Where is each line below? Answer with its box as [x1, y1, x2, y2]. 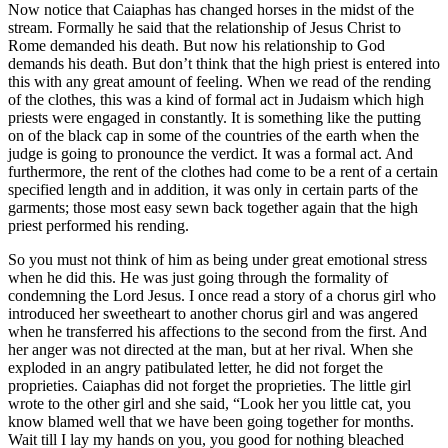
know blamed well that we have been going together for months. [8, 412, 414, 430]
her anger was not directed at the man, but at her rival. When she [8, 340, 413, 358]
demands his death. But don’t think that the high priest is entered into [8, 54, 440, 72]
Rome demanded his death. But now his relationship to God [8, 36, 385, 54]
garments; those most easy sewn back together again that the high [8, 198, 418, 216]
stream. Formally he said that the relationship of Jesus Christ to [8, 18, 401, 36]
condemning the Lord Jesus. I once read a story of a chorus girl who [8, 286, 436, 304]
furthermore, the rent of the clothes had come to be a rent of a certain [8, 162, 438, 180]
